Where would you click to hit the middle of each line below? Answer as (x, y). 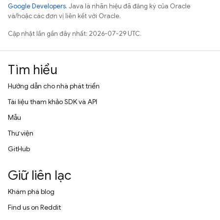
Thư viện (21, 133)
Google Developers (37, 6)
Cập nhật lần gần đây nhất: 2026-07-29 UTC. (75, 34)
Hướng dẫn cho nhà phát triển (54, 86)
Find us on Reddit (34, 207)
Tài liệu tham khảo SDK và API (53, 102)
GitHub (19, 149)
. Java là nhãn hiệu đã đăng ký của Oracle (128, 6)
